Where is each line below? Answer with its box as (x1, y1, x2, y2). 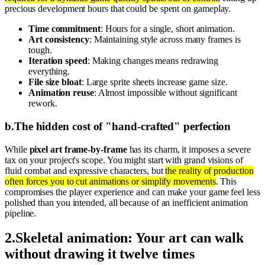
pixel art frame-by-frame (29, 144, 127, 154)
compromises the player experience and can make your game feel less (5, 186, 260, 197)
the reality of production (165, 165, 254, 176)
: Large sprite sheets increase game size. (81, 77, 228, 88)
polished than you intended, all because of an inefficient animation (5, 197, 248, 208)
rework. (28, 98, 57, 109)
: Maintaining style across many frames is (89, 34, 241, 45)
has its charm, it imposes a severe (127, 144, 251, 154)
